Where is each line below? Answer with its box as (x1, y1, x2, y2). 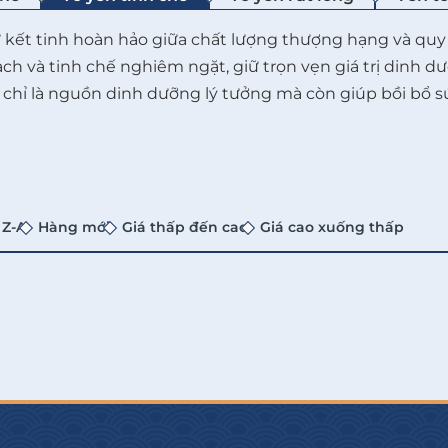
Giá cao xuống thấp (260, 218, 404, 237)
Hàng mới (38, 218, 110, 237)
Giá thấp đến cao (122, 218, 248, 237)
